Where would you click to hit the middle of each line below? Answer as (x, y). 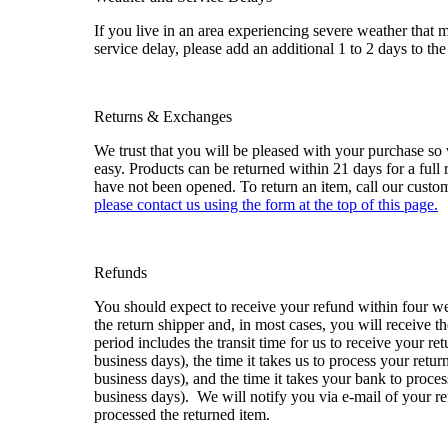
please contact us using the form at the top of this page (264, 204)
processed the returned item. (182, 414)
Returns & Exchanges (163, 116)
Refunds (120, 272)
